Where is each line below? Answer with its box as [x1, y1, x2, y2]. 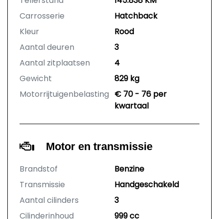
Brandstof [20, 163, 58, 175]
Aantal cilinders [20, 195, 79, 206]
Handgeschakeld [114, 179, 179, 191]
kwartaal [114, 100, 149, 112]
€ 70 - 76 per [114, 88, 167, 100]
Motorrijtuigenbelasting [20, 88, 109, 100]
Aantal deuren [20, 42, 74, 53]
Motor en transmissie [46, 140, 153, 153]
